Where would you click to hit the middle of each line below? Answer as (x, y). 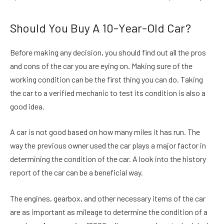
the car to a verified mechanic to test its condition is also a (108, 92)
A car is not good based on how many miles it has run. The (105, 132)
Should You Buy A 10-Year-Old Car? (100, 27)
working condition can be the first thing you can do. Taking (106, 79)
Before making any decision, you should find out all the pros (108, 52)
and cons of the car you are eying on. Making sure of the (101, 65)
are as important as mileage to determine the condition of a (109, 211)
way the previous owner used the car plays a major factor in (108, 145)
